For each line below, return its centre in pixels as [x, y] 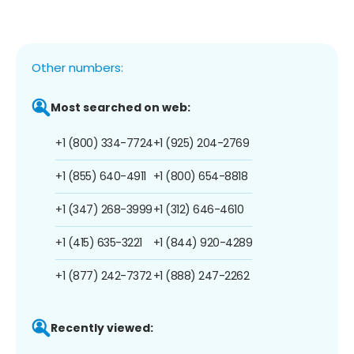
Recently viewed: [102, 328]
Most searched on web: [121, 107]
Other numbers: [77, 67]
